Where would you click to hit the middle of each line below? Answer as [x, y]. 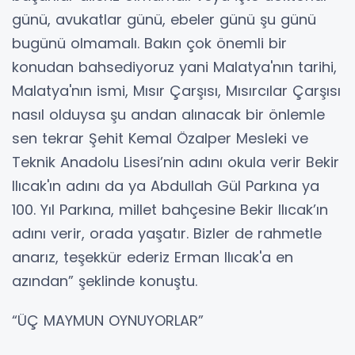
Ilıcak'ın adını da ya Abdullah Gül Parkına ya [166, 185]
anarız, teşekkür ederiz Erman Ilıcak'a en [153, 257]
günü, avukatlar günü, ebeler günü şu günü [164, 19]
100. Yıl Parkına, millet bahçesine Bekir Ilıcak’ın [170, 209]
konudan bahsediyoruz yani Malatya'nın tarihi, [174, 67]
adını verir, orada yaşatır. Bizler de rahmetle [167, 233]
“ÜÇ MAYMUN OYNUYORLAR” [108, 320]
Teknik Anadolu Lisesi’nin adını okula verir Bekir [176, 162]
